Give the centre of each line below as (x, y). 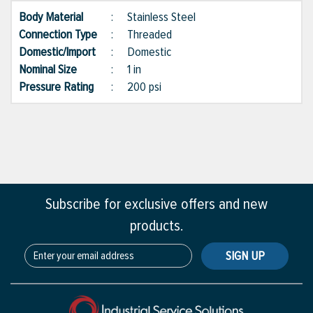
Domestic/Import (64, 52)
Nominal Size (55, 70)
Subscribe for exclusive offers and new (156, 205)
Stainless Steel (161, 17)
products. (156, 226)
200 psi (144, 87)
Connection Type (65, 35)
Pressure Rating (63, 87)
